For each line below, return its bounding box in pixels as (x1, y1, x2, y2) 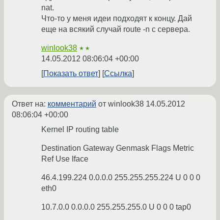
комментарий (48, 100, 96, 109)
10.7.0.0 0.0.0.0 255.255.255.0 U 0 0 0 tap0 (41, 203, 191, 212)
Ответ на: (12, 100, 48, 109)
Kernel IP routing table (41, 125, 119, 134)
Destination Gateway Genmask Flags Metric (41, 144, 194, 153)
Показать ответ (43, 69, 98, 78)
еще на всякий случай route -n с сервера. (41, 25, 190, 34)
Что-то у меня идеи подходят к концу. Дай (41, 14, 192, 23)
